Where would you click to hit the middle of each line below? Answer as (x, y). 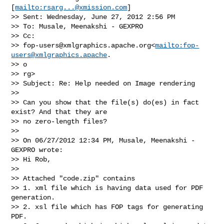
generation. (33, 197)
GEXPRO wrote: (37, 150)
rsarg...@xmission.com (85, 7)
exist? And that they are (61, 112)
